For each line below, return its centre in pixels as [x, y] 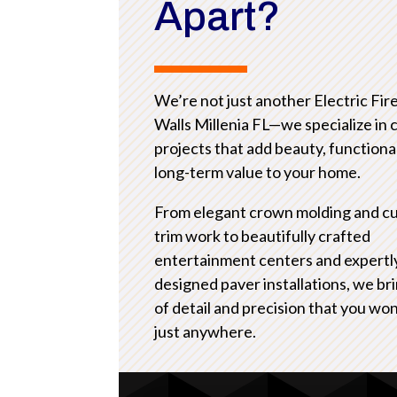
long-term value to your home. [258, 172]
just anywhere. [206, 332]
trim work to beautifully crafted [263, 236]
